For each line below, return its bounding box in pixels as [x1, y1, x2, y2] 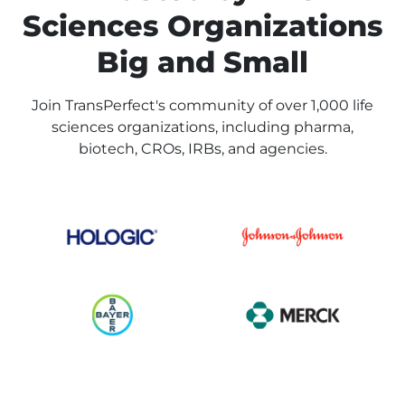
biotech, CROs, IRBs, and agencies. [78, 140, 327, 157]
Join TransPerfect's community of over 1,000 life [32, 97, 373, 114]
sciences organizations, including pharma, [52, 118, 353, 136]
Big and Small [97, 44, 308, 80]
